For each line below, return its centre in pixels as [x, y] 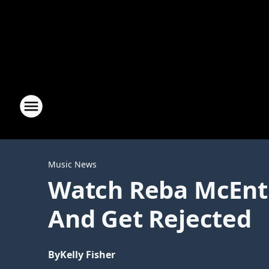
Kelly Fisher [88, 255]
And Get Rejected [150, 218]
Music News [72, 164]
